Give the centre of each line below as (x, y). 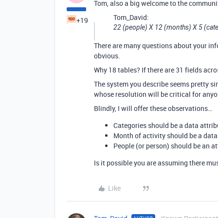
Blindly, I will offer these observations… (153, 108)
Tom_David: (131, 17)
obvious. (107, 56)
